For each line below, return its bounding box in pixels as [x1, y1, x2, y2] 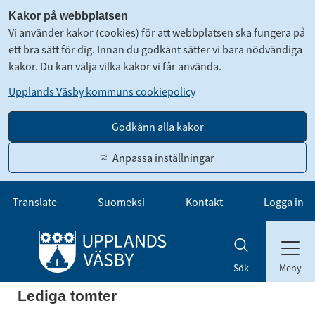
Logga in [263, 195, 304, 210]
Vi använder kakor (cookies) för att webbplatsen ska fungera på [8, 25, 305, 39]
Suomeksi [98, 195, 146, 210]
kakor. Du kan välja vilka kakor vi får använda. [8, 59, 221, 73]
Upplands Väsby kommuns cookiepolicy [8, 84, 195, 98]
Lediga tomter [17, 288, 117, 304]
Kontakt [186, 195, 224, 210]
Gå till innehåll [11, 190, 85, 202]
